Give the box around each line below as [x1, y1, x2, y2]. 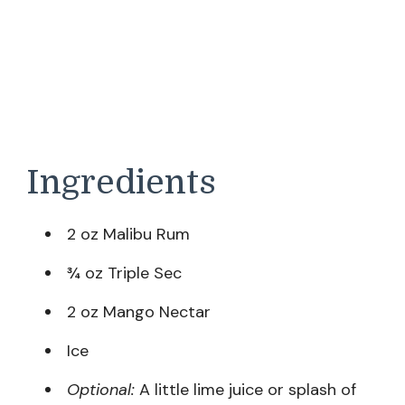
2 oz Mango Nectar [67, 301, 211, 324]
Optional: [67, 379, 135, 401]
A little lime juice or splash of [135, 379, 356, 401]
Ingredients [26, 163, 216, 202]
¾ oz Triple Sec [67, 262, 182, 285]
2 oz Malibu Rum [67, 223, 190, 246]
